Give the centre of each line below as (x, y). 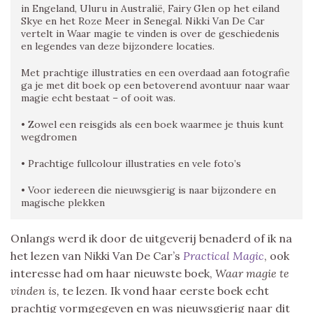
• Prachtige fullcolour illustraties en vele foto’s (131, 163)
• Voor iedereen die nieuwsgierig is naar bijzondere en (148, 190)
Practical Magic (224, 255)
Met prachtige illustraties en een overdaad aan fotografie (155, 72)
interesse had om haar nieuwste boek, (113, 273)
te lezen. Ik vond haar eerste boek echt (166, 290)
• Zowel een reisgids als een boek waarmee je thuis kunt (152, 124)
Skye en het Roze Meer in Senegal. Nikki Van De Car (143, 21)
